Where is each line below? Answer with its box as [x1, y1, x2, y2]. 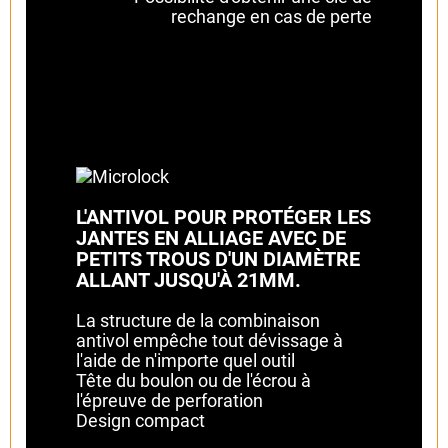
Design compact [76, 409, 205, 431]
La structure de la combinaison [76, 309, 320, 331]
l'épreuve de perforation [76, 389, 263, 411]
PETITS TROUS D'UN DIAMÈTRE [76, 246, 360, 271]
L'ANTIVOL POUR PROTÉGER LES [76, 204, 371, 229]
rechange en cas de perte [171, 5, 372, 27]
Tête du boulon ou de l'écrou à [76, 369, 311, 391]
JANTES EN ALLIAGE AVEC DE [76, 225, 346, 250]
